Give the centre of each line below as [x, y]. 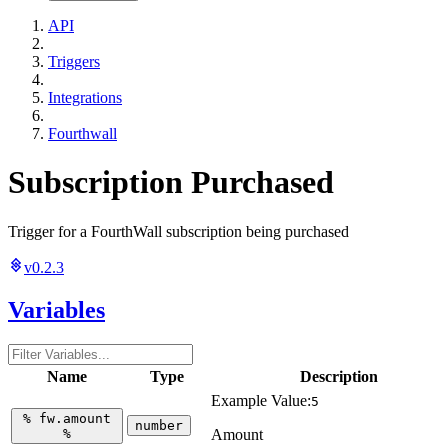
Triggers [74, 61]
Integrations [85, 97]
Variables [56, 309]
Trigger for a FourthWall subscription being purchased [178, 231]
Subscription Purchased [171, 182]
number [159, 425]
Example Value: [261, 400]
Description [339, 376]
